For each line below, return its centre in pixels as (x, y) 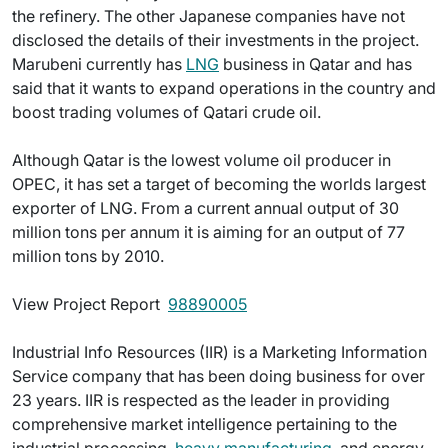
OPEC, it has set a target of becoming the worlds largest (219, 184)
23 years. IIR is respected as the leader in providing (201, 400)
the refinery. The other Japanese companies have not (208, 16)
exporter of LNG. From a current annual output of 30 (205, 208)
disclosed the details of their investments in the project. (215, 40)
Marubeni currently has (99, 64)
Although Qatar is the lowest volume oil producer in (201, 160)
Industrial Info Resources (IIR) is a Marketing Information (219, 352)
